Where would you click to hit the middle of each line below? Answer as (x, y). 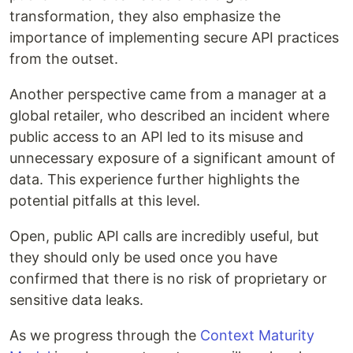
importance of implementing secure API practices (174, 38)
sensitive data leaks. (76, 300)
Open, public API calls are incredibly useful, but (164, 236)
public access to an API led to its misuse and (156, 137)
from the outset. (64, 59)
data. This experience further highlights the (154, 180)
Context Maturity (257, 336)
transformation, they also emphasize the (145, 17)
